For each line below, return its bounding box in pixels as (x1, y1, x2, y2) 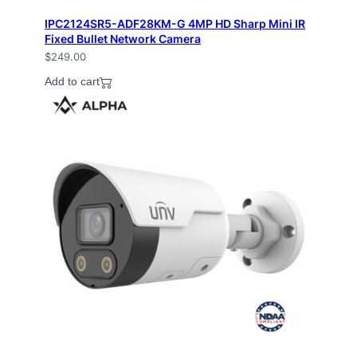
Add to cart (45, 75, 100, 88)
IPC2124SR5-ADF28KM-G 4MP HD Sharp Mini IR (45, 16, 305, 30)
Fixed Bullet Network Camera (45, 31, 201, 45)
